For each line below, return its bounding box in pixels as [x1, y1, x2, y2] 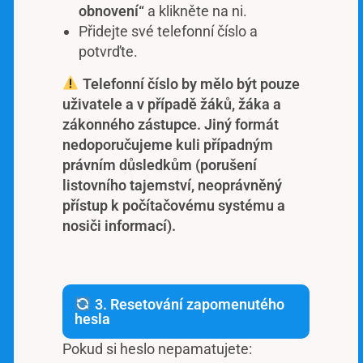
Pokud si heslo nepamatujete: [62, 340, 252, 357]
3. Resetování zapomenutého [91, 295, 284, 313]
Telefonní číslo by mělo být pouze [79, 75, 300, 92]
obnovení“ [79, 2, 144, 19]
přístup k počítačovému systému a [62, 196, 285, 214]
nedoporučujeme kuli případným [62, 135, 273, 153]
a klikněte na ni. [144, 2, 247, 19]
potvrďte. [79, 42, 138, 60]
